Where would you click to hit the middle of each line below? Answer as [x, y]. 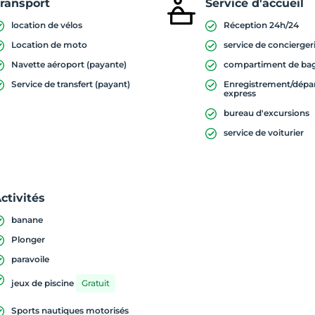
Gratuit [96, 283]
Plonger [28, 239]
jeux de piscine [43, 283]
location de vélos [47, 25]
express [240, 93]
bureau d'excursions [267, 113]
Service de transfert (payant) [71, 84]
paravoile [31, 259]
